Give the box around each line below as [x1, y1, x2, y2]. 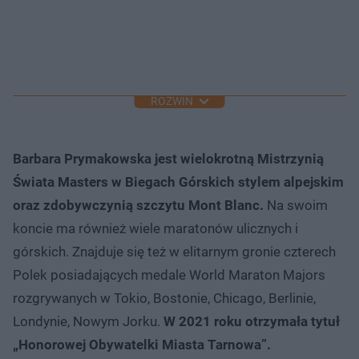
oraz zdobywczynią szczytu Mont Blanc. [13, 196, 264, 213]
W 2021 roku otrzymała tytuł [163, 313, 340, 329]
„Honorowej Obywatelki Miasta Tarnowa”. [13, 336, 271, 353]
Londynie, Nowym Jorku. [13, 313, 163, 329]
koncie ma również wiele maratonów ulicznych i [13, 220, 298, 236]
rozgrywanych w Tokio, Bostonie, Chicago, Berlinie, [13, 289, 316, 306]
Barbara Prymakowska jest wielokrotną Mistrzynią [13, 150, 324, 167]
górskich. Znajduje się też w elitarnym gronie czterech [13, 243, 336, 260]
